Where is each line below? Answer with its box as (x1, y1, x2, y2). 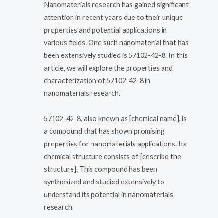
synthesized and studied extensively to (44, 177, 164, 186)
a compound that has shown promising (44, 127, 164, 135)
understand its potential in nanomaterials (44, 190, 173, 199)
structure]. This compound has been (44, 164, 157, 173)
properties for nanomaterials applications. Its (44, 139, 187, 148)
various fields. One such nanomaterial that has (44, 38, 189, 47)
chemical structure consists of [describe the (44, 152, 181, 161)
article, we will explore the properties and (44, 64, 173, 73)
